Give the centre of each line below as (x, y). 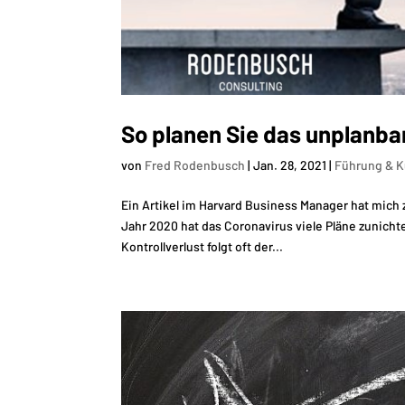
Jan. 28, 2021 (290, 165)
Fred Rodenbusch (195, 165)
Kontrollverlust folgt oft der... (202, 246)
